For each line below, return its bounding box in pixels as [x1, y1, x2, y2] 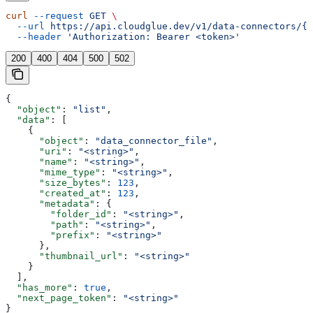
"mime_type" [6, 167, 101, 178]
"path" [6, 219, 84, 231]
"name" [6, 156, 73, 168]
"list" [73, 104, 106, 115]
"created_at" [6, 188, 106, 199]
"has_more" [6, 282, 73, 293]
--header [6, 31, 61, 43]
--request [28, 10, 84, 22]
